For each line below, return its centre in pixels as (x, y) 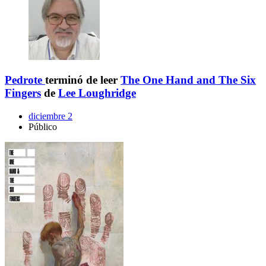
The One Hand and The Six (188, 80)
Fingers (23, 93)
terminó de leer (83, 80)
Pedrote (23, 80)
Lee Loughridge (97, 93)
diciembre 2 (50, 116)
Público (43, 126)
